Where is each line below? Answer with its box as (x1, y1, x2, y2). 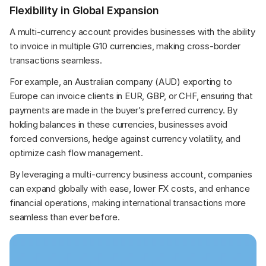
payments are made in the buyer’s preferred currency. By (9, 104, 237, 116)
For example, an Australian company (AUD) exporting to (9, 75, 232, 87)
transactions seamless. (9, 54, 102, 66)
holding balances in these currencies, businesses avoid (9, 118, 228, 130)
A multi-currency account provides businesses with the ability (9, 26, 255, 37)
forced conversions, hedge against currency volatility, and (9, 132, 240, 144)
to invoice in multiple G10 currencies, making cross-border (9, 40, 240, 52)
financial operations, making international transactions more (9, 197, 246, 208)
